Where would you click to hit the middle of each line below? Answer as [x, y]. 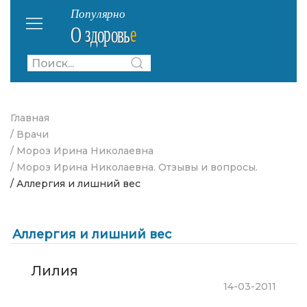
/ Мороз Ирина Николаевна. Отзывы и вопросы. [134, 167]
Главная [30, 118]
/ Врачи [29, 134]
